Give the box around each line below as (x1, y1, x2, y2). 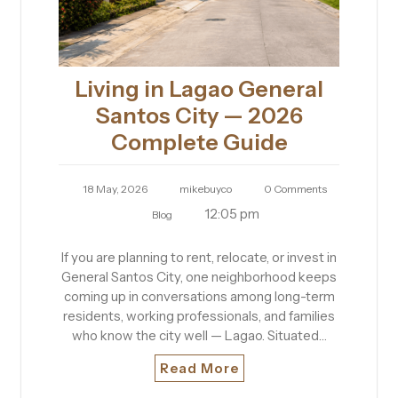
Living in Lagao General (75, 75, 323, 102)
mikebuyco (179, 181, 232, 195)
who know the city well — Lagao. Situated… (71, 326, 327, 344)
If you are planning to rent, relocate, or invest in (61, 248, 337, 266)
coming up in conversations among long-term (63, 287, 335, 305)
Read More (159, 359, 239, 377)
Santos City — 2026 (95, 101, 303, 129)
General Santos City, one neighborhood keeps (61, 267, 337, 285)
